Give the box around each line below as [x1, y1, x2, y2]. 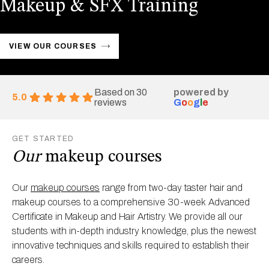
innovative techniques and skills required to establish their [12, 240, 249, 250]
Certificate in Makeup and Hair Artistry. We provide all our [12, 211, 243, 222]
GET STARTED [12, 134, 74, 143]
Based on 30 [94, 86, 147, 97]
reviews [94, 97, 127, 107]
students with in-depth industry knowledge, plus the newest [12, 225, 256, 236]
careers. [12, 254, 44, 265]
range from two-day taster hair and [100, 182, 243, 193]
